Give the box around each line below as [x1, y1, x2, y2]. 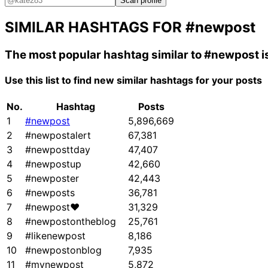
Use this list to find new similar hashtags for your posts [5, 74, 262, 87]
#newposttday [25, 144, 90, 156]
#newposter [25, 172, 79, 185]
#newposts [25, 187, 75, 199]
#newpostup [25, 158, 81, 170]
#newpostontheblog [25, 215, 116, 228]
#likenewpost [25, 230, 86, 242]
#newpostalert [25, 129, 91, 142]
